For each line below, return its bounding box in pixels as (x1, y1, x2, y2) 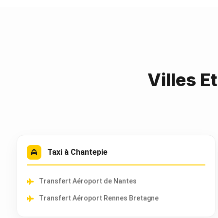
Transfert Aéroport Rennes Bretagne (39, 194, 159, 202)
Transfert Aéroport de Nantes (39, 177, 137, 185)
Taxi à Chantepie (47, 147, 108, 157)
